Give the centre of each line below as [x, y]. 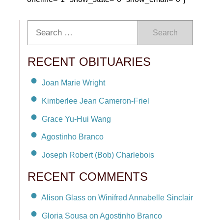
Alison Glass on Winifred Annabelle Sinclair [117, 197]
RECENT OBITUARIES [89, 62]
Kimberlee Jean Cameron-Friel [96, 101]
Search [165, 33]
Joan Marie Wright [73, 82]
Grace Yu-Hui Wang [76, 119]
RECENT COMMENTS [88, 177]
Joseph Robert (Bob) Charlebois [98, 155]
